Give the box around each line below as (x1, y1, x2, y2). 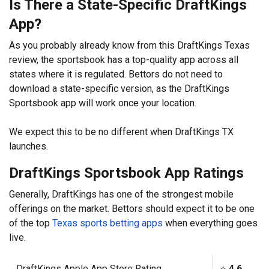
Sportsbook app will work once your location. (9, 97, 199, 109)
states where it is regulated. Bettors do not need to (9, 68, 223, 80)
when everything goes (163, 217, 258, 229)
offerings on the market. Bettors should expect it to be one (9, 202, 255, 214)
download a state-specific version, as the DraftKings (9, 82, 229, 94)
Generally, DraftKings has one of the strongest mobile (9, 188, 234, 200)
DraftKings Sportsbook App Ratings (9, 164, 244, 181)
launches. (9, 140, 48, 152)
